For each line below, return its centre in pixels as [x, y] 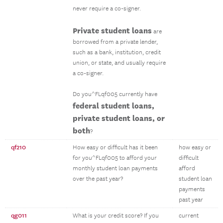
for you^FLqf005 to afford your [115, 158]
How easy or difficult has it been [115, 148]
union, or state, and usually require [119, 63]
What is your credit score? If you [116, 216]
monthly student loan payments [115, 168]
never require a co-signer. [107, 9]
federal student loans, [113, 106]
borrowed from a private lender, [115, 42]
